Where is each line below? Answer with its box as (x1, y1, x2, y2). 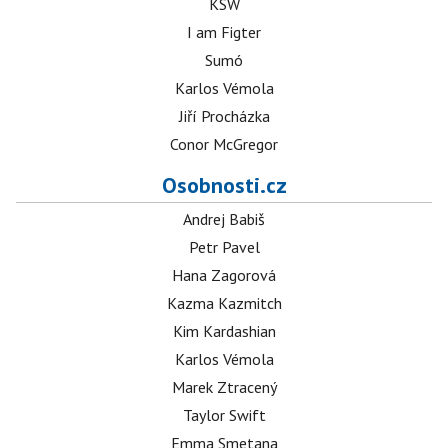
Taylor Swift (182, 405, 266, 426)
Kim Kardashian (172, 321, 276, 342)
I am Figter (187, 22, 261, 43)
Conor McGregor (170, 134, 278, 155)
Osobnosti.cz (161, 171, 287, 200)
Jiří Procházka (178, 106, 270, 127)
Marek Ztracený (171, 377, 277, 398)
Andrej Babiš (183, 209, 265, 230)
